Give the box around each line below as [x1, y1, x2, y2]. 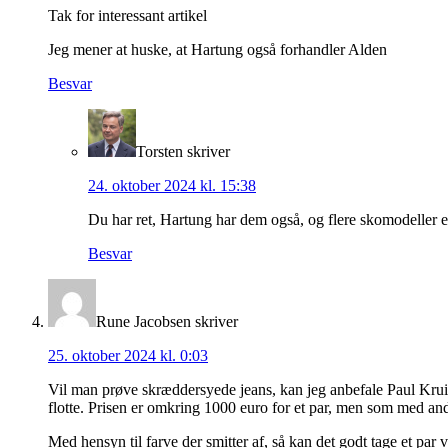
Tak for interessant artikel [48, 7, 207, 25]
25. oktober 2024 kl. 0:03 [48, 347, 208, 365]
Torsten [136, 143, 183, 161]
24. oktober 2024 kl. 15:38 [88, 177, 256, 195]
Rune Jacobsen [96, 313, 191, 331]
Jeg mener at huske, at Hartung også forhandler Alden [48, 41, 387, 59]
